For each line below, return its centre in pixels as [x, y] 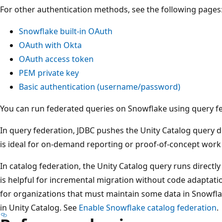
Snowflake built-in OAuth [66, 31]
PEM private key [49, 73]
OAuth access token [56, 59]
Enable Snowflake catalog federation [148, 207]
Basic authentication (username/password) [100, 86]
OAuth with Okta [50, 45]
